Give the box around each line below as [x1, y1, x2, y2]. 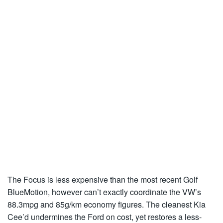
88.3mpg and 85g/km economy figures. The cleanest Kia [7, 199, 206, 211]
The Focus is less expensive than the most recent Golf [7, 174, 198, 186]
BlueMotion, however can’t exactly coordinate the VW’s [7, 186, 201, 198]
